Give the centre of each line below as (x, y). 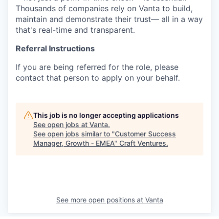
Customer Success (145, 134)
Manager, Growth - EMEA (74, 143)
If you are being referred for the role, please (97, 67)
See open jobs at (61, 125)
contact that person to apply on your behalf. (98, 78)
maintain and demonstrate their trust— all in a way (109, 19)
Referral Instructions (55, 49)
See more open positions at (100, 200)
